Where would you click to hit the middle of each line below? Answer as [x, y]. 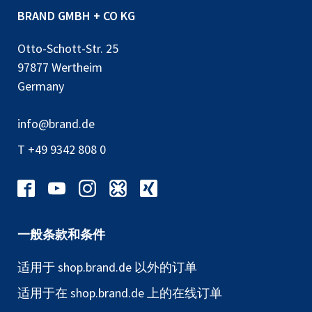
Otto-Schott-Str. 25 [68, 48]
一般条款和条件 [61, 234]
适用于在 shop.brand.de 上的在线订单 [120, 292]
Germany [41, 86]
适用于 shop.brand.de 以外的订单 [107, 267]
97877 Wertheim [60, 67]
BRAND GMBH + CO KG [76, 15]
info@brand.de [56, 123]
